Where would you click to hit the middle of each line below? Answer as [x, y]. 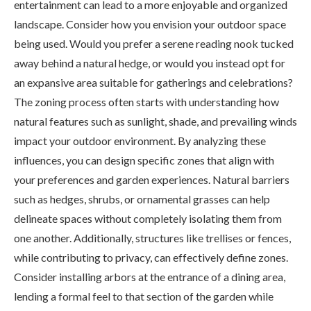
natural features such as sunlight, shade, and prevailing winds [155, 121]
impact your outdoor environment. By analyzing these [140, 140]
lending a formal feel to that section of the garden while [144, 296]
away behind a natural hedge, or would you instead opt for [150, 62]
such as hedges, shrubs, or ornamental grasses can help [142, 199]
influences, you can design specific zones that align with [144, 160]
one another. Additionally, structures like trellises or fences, [152, 237]
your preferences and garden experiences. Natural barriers [152, 179]
